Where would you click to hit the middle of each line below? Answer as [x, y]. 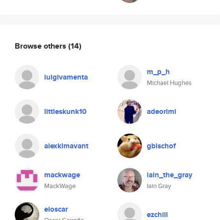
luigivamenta [66, 77]
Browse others [41, 46]
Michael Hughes [169, 83]
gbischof [161, 146]
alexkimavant [66, 146]
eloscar [56, 209]
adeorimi [162, 111]
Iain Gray [159, 186]
